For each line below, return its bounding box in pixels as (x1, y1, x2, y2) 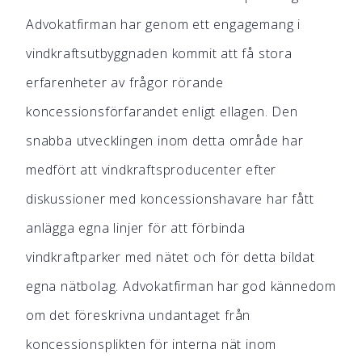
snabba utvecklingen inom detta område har (26, 132, 304, 149)
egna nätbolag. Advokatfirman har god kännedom (26, 277, 336, 295)
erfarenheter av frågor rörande (26, 74, 225, 91)
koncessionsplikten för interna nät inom (26, 335, 277, 353)
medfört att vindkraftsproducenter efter (26, 161, 277, 179)
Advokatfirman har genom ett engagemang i (26, 15, 301, 33)
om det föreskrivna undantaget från (26, 306, 251, 324)
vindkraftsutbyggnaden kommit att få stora (26, 44, 293, 62)
